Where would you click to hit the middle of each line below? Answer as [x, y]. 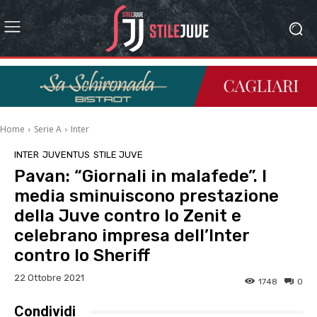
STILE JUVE [118, 155]
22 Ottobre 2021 [49, 278]
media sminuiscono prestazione [146, 196]
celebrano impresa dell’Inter [132, 236]
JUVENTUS [66, 155]
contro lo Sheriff [82, 256]
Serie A [48, 129]
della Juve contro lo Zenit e [128, 216]
